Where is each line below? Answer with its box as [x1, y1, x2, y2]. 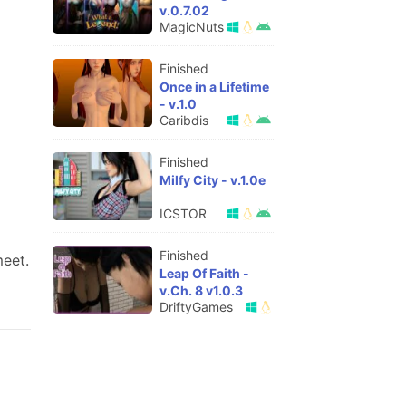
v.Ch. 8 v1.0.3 [159, 283, 243, 298]
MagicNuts [159, 19, 224, 34]
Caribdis [159, 112, 208, 128]
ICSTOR [159, 206, 207, 221]
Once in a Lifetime [159, 79, 269, 94]
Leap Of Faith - [159, 266, 249, 281]
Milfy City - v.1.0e [159, 172, 266, 188]
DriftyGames [159, 299, 233, 314]
